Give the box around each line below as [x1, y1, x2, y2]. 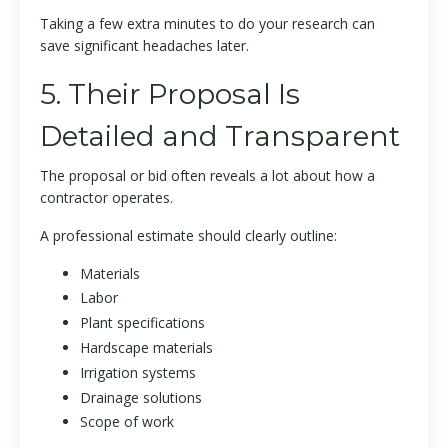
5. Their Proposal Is [40, 76, 300, 111]
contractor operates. [40, 187, 173, 207]
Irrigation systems [80, 362, 196, 382]
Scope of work [80, 412, 174, 432]
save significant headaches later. [40, 35, 249, 55]
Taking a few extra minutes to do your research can [40, 13, 375, 33]
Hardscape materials [80, 337, 213, 357]
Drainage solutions [80, 387, 202, 407]
